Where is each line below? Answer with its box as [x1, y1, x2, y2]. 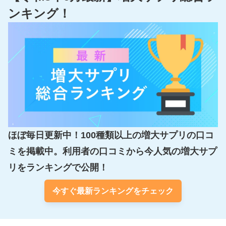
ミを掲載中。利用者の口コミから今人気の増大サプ [8, 146, 217, 157]
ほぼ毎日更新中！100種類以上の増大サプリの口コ [8, 130, 214, 141]
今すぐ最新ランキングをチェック [52, 187, 174, 196]
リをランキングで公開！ [8, 162, 108, 173]
